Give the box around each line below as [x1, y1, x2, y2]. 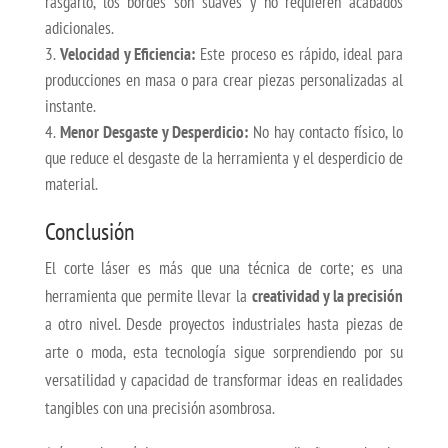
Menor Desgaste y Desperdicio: [59, 121, 248, 144]
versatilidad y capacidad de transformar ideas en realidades [44, 369, 404, 392]
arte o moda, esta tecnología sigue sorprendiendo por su [44, 341, 404, 364]
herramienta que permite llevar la [44, 285, 252, 308]
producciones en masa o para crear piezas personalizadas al [44, 69, 404, 92]
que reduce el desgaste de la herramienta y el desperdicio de [44, 147, 404, 170]
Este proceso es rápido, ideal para [195, 43, 404, 66]
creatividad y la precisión [251, 285, 404, 308]
